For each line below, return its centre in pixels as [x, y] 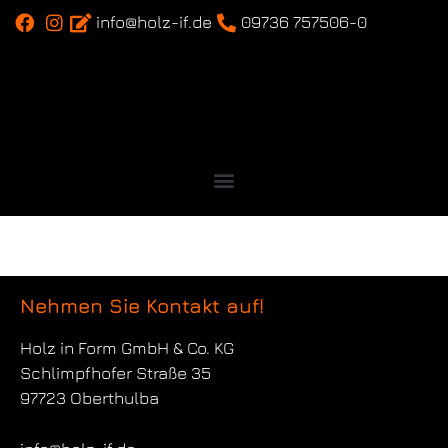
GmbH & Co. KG [177, 348]
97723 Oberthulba [89, 398]
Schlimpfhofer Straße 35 [115, 373]
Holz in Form [70, 348]
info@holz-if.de [154, 22]
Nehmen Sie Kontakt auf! [142, 306]
